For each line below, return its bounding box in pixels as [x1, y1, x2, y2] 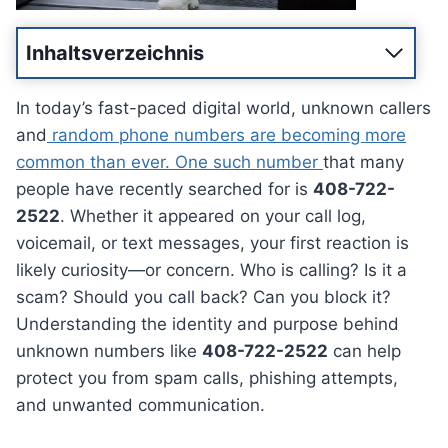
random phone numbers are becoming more [47, 125, 406, 146]
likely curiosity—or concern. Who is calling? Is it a [16, 260, 407, 281]
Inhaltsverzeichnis [26, 41, 204, 66]
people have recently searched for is [16, 179, 313, 200]
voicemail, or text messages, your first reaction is [16, 233, 409, 254]
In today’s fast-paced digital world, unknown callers [16, 98, 431, 119]
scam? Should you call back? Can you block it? [16, 287, 391, 308]
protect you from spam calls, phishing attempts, [16, 368, 398, 389]
